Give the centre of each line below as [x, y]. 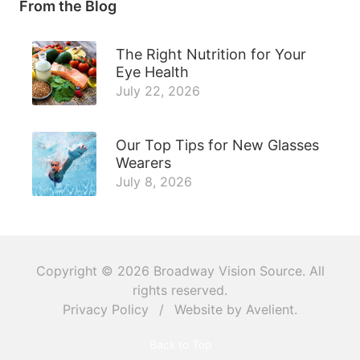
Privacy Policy [106, 309]
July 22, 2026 [158, 90]
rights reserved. [180, 290]
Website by [208, 309]
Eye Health [152, 72]
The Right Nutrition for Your [211, 54]
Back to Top [180, 345]
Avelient [270, 309]
